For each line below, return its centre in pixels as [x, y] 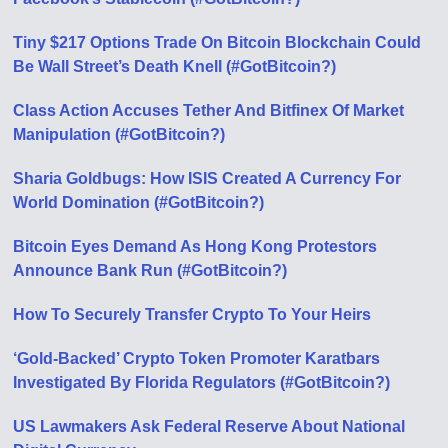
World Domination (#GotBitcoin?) [139, 202]
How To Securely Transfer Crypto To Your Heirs [192, 314]
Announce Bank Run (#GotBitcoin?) [150, 270]
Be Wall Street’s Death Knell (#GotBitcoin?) [175, 66]
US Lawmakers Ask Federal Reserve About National [209, 426]
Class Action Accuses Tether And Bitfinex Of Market [209, 110]
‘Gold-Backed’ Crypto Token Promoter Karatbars [197, 358]
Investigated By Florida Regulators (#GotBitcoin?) [202, 382]
